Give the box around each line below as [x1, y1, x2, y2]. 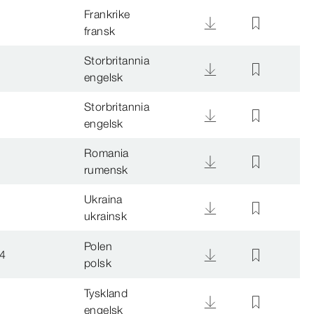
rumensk [84, 163, 128, 177]
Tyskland [84, 286, 128, 301]
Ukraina [84, 192, 123, 207]
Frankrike [84, 7, 130, 22]
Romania [84, 146, 129, 161]
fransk [84, 24, 116, 39]
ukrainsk [84, 209, 128, 224]
